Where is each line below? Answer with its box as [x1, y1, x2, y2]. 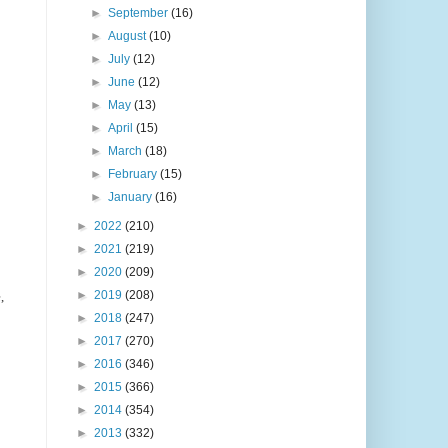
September [107, 6, 171, 21]
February [107, 167, 160, 182]
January [107, 190, 155, 205]
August [107, 29, 149, 44]
